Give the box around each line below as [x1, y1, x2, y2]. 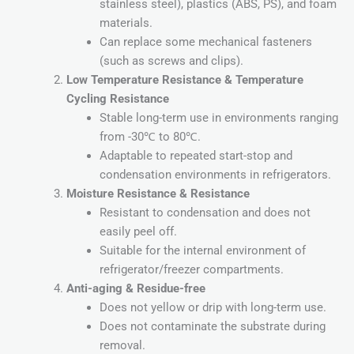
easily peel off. [99, 224, 177, 239]
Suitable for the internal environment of [99, 243, 306, 258]
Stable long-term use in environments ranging [99, 111, 338, 126]
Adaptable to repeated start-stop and [99, 149, 292, 164]
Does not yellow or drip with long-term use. [99, 300, 326, 315]
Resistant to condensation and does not [99, 205, 311, 220]
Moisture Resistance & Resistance [66, 186, 250, 201]
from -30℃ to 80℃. [99, 130, 201, 145]
